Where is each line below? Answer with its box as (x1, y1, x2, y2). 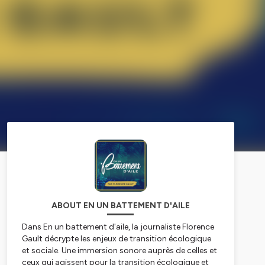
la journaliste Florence (130, 221, 214, 232)
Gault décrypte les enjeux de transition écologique (21, 233, 211, 244)
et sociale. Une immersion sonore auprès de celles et (21, 245, 217, 256)
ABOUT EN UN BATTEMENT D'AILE (51, 200, 190, 211)
